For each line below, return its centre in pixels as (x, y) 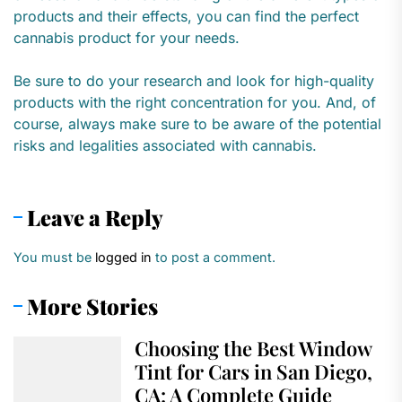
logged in (123, 258)
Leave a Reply (95, 218)
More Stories (92, 306)
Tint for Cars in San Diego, (253, 372)
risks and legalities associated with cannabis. (165, 146)
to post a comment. (214, 258)
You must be (54, 258)
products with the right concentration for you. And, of (195, 103)
